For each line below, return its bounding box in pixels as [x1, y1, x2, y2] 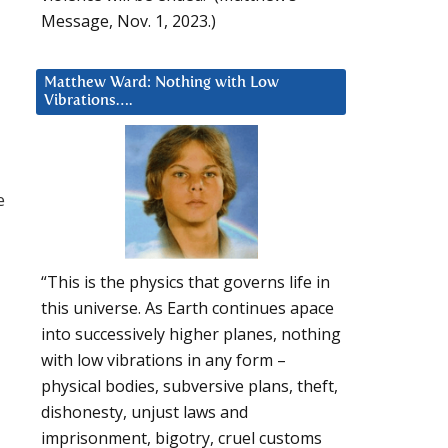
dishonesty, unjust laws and [41, 401, 248, 424]
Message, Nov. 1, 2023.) [41, 9, 216, 32]
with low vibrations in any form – [41, 349, 286, 372]
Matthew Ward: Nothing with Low [44, 74, 279, 90]
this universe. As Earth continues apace [41, 297, 334, 320]
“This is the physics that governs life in [41, 271, 330, 294]
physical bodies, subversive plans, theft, [41, 375, 338, 398]
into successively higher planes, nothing [41, 323, 341, 346]
